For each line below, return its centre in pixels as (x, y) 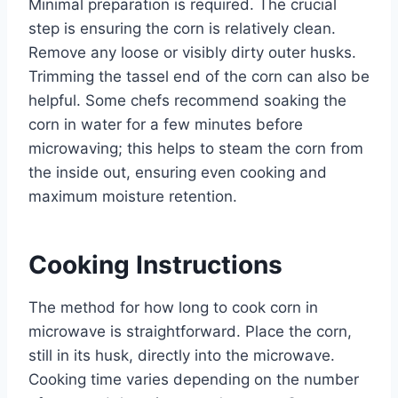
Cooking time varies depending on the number (194, 379)
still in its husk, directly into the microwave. (182, 355)
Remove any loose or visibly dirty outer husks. (192, 52)
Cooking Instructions (155, 264)
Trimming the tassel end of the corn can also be (199, 76)
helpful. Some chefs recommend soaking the (187, 100)
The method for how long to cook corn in (173, 307)
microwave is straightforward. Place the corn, (190, 331)
